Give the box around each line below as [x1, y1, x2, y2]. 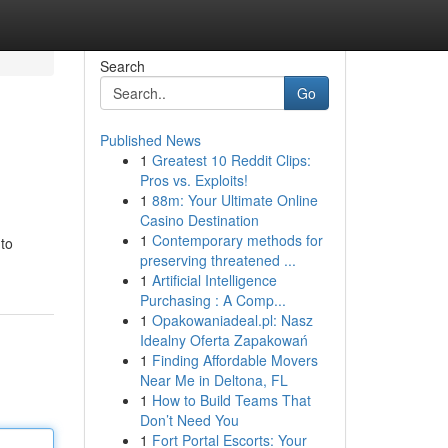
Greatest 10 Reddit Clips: [151, 150, 311, 170]
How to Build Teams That [151, 390, 311, 410]
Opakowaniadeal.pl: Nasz [151, 310, 313, 330]
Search [99, 56, 145, 76]
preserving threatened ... [139, 250, 296, 270]
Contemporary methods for [151, 230, 323, 250]
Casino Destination [139, 210, 259, 230]
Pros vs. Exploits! [139, 170, 248, 190]
